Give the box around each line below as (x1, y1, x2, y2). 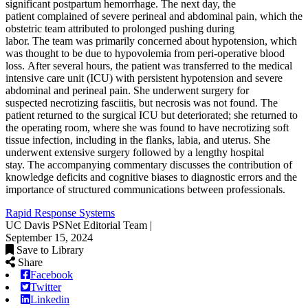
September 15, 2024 (5, 231, 93, 243)
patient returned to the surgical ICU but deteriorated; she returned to (5, 109, 298, 121)
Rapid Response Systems (5, 206, 115, 219)
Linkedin (30, 293, 69, 305)
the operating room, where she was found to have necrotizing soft (5, 121, 289, 133)
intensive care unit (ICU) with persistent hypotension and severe (5, 71, 283, 84)
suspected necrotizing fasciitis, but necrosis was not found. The (5, 96, 278, 109)
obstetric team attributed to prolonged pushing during (5, 22, 234, 34)
